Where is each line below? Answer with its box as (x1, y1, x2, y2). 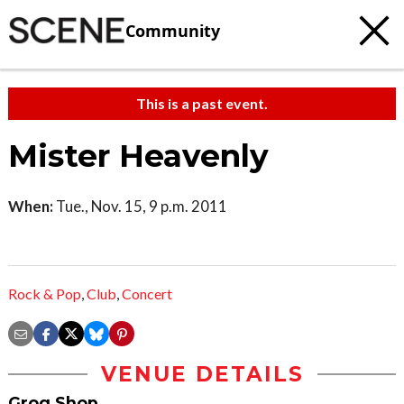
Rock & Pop (8, 285, 81, 303)
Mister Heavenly (8, 137, 269, 175)
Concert (122, 285, 172, 303)
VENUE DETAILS (100, 362, 304, 388)
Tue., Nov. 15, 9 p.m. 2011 (53, 197, 227, 216)
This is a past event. (136, 95, 268, 112)
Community (125, 19, 220, 41)
